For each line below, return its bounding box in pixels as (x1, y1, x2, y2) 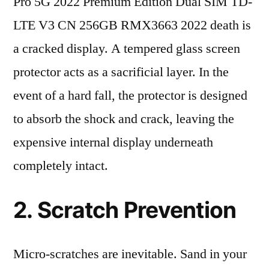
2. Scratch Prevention (13, 196, 237, 223)
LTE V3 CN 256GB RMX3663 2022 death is (13, 17, 251, 34)
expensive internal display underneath (13, 134, 213, 151)
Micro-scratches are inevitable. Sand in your (13, 246, 247, 262)
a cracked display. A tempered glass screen (13, 40, 240, 57)
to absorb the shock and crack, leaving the (13, 110, 234, 127)
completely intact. (13, 157, 108, 174)
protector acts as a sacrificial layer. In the (13, 64, 229, 80)
